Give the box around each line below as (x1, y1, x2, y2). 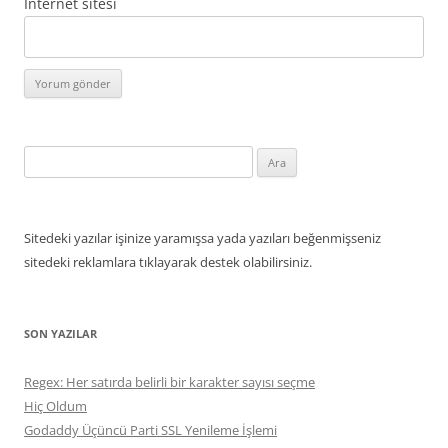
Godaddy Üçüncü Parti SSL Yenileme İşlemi (24, 421, 277, 440)
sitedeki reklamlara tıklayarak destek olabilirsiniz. (24, 253, 312, 272)
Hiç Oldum (24, 397, 87, 416)
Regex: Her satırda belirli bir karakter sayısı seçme (24, 373, 315, 392)
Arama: (23, 148, 65, 167)
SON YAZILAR (24, 326, 97, 342)
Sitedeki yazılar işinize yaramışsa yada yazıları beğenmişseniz (24, 229, 381, 248)
